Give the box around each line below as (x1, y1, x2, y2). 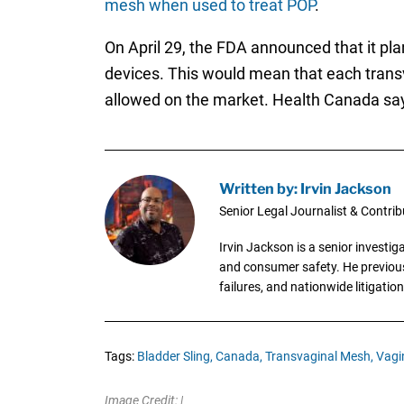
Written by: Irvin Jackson (218, 179, 391, 197)
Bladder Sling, (136, 348, 213, 363)
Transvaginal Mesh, (264, 348, 373, 363)
